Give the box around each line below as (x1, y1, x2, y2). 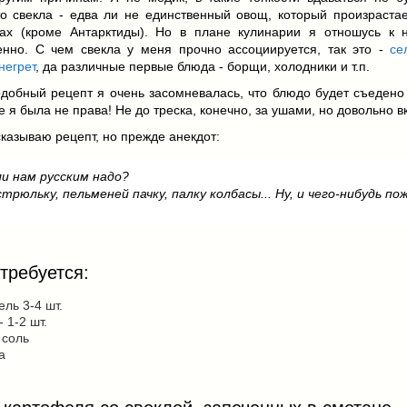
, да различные (35, 58, 130, 74)
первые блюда (129, 58, 216, 74)
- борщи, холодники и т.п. (215, 58, 371, 74)
